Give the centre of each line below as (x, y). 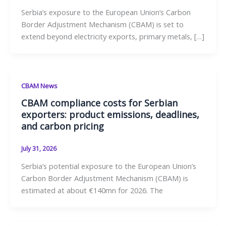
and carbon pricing (62, 126)
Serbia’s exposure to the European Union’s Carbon (106, 12)
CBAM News (39, 86)
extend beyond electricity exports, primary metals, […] (112, 37)
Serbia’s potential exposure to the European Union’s (108, 166)
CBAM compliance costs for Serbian (99, 103)
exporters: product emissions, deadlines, (110, 114)
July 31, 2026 (39, 148)
